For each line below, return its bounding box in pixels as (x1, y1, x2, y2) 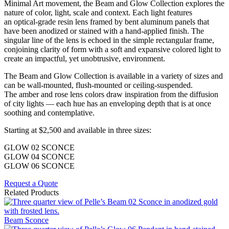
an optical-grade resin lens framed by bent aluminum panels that (4, 17, 209, 26)
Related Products (4, 188, 59, 197)
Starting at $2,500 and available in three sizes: (4, 125, 151, 134)
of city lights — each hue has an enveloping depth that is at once (4, 99, 211, 108)
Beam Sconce (4, 215, 49, 224)
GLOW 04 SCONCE (4, 152, 75, 161)
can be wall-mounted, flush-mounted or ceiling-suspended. (4, 80, 193, 89)
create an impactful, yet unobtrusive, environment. (4, 54, 165, 63)
